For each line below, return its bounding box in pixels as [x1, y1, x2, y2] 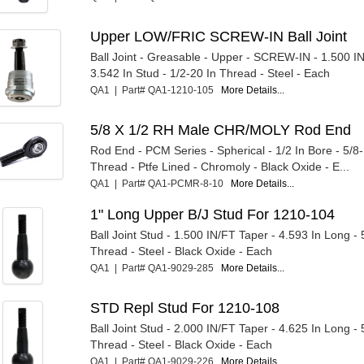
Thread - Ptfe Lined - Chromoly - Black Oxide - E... [90, 159, 350, 173]
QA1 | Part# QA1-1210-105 [90, 84, 222, 96]
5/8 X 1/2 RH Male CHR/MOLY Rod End [90, 121, 352, 138]
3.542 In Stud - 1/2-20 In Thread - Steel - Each [90, 66, 331, 80]
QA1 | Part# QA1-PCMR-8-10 [90, 177, 232, 189]
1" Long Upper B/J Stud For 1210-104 [90, 206, 336, 223]
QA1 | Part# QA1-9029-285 [90, 262, 222, 274]
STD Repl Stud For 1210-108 [90, 299, 280, 316]
